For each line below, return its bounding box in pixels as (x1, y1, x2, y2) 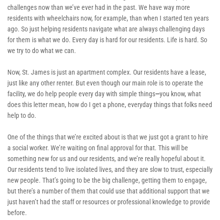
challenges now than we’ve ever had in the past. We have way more (7, 3, 190, 11)
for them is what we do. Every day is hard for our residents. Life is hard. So (7, 35, 207, 44)
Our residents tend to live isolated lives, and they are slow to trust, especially (7, 165, 213, 173)
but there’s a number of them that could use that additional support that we (7, 187, 210, 195)
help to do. (7, 111, 36, 119)
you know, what (160, 89, 201, 98)
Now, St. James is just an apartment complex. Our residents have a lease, (7, 68, 206, 76)
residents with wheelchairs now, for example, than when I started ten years (7, 14, 209, 22)
